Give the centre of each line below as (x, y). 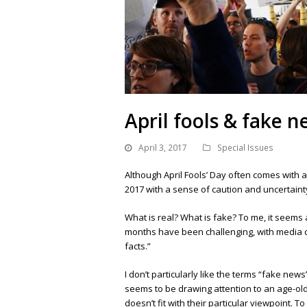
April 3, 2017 (163, 148)
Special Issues (245, 148)
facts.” (140, 246)
